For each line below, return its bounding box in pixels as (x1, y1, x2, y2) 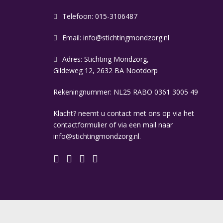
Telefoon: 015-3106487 (62, 11, 137, 21)
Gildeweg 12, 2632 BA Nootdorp (53, 66, 158, 75)
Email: (62, 33, 83, 42)
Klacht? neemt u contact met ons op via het (53, 109, 194, 118)
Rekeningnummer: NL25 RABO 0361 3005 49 (53, 87, 198, 97)
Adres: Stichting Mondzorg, (62, 54, 149, 64)
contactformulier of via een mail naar (53, 120, 173, 129)
